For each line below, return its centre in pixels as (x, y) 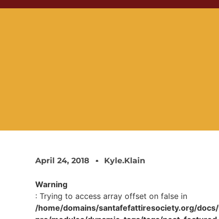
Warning (51, 184)
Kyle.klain (125, 161)
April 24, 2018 (62, 161)
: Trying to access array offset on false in (111, 196)
